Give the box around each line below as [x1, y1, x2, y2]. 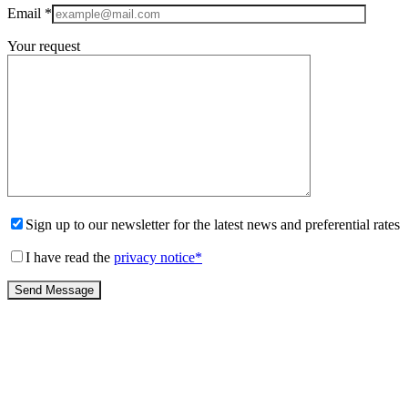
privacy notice [114, 250, 195, 265]
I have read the [25, 250, 114, 265]
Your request [7, 38, 80, 54]
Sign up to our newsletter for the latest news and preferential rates [25, 217, 400, 232]
